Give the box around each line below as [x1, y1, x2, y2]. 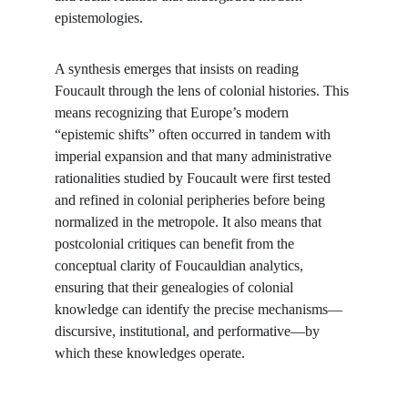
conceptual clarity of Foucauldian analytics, [55, 258, 307, 273]
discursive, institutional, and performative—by [55, 323, 323, 339]
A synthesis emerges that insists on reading [55, 61, 302, 76]
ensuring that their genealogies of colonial [55, 280, 297, 295]
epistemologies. [55, 10, 143, 25]
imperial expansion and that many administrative [55, 148, 335, 164]
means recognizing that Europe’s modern [55, 105, 292, 120]
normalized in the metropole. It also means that [55, 214, 325, 229]
